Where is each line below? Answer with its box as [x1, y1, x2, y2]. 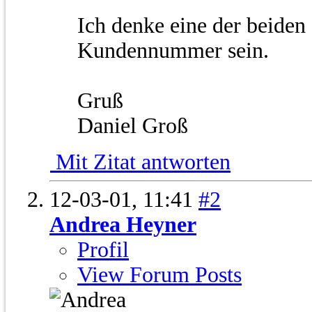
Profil [77, 237, 129, 263]
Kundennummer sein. [77, 38, 269, 63]
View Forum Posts [77, 263, 242, 288]
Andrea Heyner [49, 212, 196, 237]
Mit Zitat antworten [50, 150, 231, 175]
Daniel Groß [77, 114, 188, 139]
